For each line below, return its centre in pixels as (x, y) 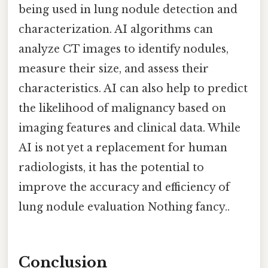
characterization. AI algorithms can (116, 29)
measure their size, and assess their (114, 68)
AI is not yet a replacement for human (123, 147)
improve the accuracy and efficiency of (124, 187)
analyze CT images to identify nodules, (124, 49)
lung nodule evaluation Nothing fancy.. (124, 207)
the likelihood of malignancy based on (122, 108)
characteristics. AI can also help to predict (133, 88)
